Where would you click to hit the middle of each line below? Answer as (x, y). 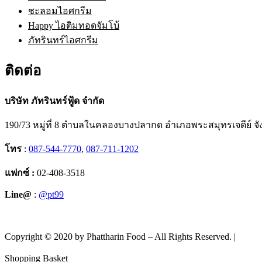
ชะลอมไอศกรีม (60, 11)
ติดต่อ (23, 70)
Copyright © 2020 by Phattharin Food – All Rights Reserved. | (121, 236)
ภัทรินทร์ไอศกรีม (63, 40)
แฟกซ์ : (21, 173)
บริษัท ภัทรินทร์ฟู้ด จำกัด (54, 101)
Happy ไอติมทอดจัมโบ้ (74, 25)
